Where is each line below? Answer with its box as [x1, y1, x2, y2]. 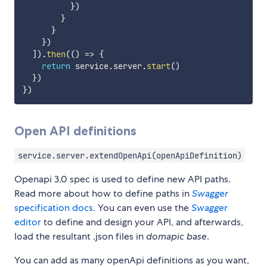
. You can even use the [93, 201, 191, 214]
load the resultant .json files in [14, 229, 146, 243]
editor [14, 215, 41, 228]
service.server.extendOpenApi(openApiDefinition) [17, 150, 242, 161]
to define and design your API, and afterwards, [41, 215, 243, 228]
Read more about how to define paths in [14, 187, 192, 200]
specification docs [14, 201, 93, 214]
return [41, 60, 70, 72]
